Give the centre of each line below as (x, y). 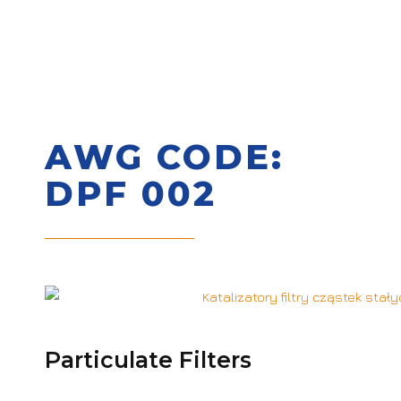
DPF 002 (131, 194)
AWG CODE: (164, 157)
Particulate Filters (148, 360)
